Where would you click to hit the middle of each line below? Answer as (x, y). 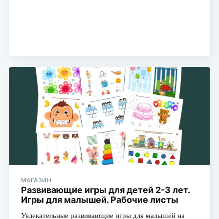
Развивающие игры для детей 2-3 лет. (105, 190)
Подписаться (172, 88)
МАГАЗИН (36, 180)
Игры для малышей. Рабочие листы (99, 199)
